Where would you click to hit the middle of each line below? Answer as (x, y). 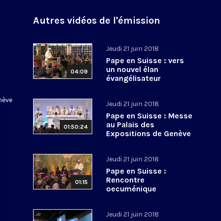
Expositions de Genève (149, 133)
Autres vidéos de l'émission (97, 20)
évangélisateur (134, 78)
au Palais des (130, 124)
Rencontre (126, 180)
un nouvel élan (132, 69)
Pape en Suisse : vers (145, 60)
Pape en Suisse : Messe (149, 115)
